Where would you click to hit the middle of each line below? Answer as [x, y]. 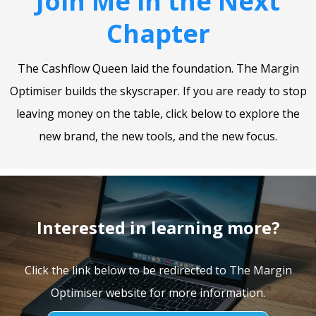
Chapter [158, 34]
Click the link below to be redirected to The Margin [158, 270]
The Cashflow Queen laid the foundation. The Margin [158, 68]
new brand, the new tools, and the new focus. [158, 136]
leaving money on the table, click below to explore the [158, 114]
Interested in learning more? [158, 227]
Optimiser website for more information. [158, 293]
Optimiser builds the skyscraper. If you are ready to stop [158, 91]
